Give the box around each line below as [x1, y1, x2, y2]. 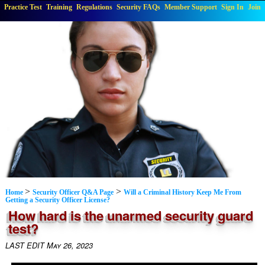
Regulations [76, 3, 112, 11]
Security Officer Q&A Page [32, 188, 114, 196]
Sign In [221, 3, 244, 11]
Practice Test [4, 3, 42, 11]
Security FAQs [117, 3, 160, 11]
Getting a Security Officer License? [5, 196, 110, 204]
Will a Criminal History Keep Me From [123, 188, 241, 196]
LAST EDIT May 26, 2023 [5, 240, 93, 251]
